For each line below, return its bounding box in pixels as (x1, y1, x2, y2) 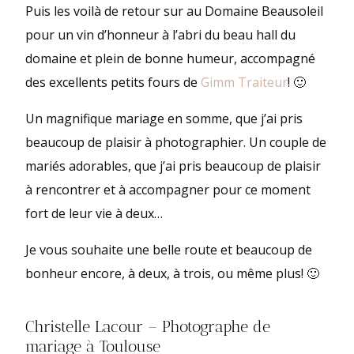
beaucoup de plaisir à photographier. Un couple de (25, 133, 327, 151)
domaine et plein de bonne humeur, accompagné (25, 49, 316, 67)
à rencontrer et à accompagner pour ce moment (25, 180, 311, 198)
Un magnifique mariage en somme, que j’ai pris (25, 109, 303, 127)
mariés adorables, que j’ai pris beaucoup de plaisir (25, 156, 322, 175)
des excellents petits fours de (25, 73, 201, 91)
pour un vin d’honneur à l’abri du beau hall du (25, 25, 296, 43)
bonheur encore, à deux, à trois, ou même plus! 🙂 (25, 264, 320, 282)
